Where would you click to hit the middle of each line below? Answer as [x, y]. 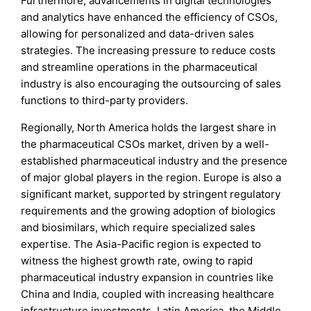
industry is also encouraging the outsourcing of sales [151, 83]
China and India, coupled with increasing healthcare [148, 294]
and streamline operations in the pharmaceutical [140, 67]
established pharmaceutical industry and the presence [154, 160]
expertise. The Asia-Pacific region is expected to [141, 244]
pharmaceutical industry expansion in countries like [148, 277]
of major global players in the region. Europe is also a [151, 177]
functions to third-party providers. [105, 100]
